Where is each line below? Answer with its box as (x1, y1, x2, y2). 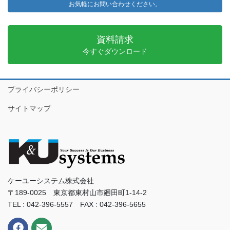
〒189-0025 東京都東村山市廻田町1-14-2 (8, 188, 147, 197)
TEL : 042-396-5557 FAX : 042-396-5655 (8, 200, 146, 208)
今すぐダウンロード (83, 47, 147, 56)
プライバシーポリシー (8, 85, 80, 93)
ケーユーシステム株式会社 (8, 176, 94, 185)
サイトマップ (8, 104, 51, 112)
